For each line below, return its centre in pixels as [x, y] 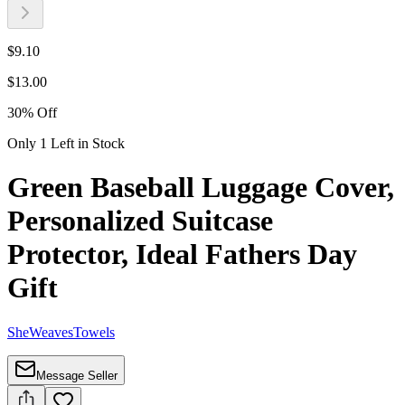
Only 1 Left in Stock [66, 143]
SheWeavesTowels [61, 332]
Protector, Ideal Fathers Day [182, 254]
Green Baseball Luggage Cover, [201, 188]
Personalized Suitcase [140, 221]
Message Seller [77, 375]
